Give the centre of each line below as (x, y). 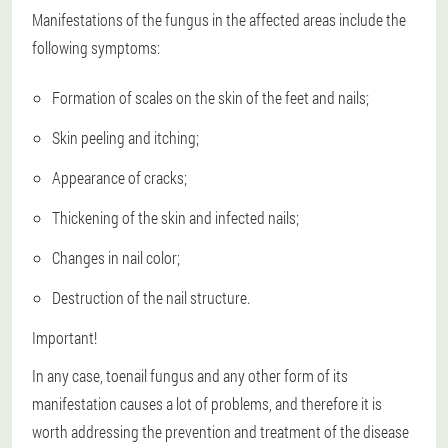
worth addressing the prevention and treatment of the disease (220, 432)
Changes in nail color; (116, 258)
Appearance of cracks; (119, 178)
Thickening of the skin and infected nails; (175, 218)
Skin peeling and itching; (125, 138)
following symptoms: (96, 48)
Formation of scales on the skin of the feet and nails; (210, 98)
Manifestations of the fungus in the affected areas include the (219, 20)
